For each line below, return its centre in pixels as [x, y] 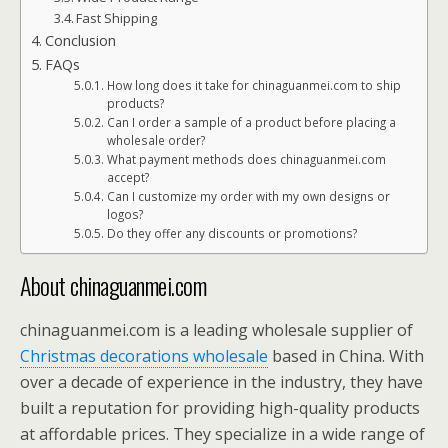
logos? [124, 214]
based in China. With [346, 356]
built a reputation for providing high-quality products [220, 408]
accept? [127, 177]
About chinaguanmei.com [113, 285]
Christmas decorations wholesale [144, 356]
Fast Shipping [117, 18]
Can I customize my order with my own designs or [248, 196]
